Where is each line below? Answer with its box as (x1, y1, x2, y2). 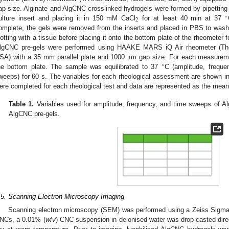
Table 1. (9, 100, 34, 108)
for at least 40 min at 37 (139, 14, 225, 22)
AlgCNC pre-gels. (9, 109, 60, 118)
